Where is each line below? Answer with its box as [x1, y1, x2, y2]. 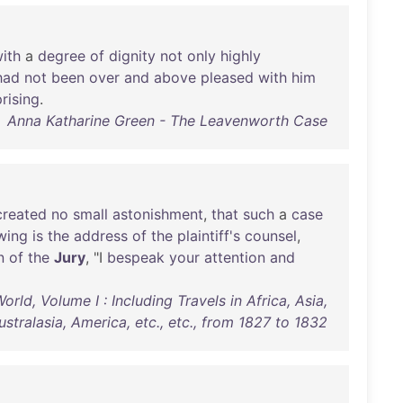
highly [220, 47, 261, 65]
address [74, 227, 128, 245]
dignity [109, 47, 156, 65]
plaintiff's [177, 227, 240, 245]
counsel [245, 227, 297, 245]
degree [38, 47, 85, 65]
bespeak [107, 248, 165, 266]
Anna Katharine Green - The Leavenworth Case [6, 112, 327, 130]
